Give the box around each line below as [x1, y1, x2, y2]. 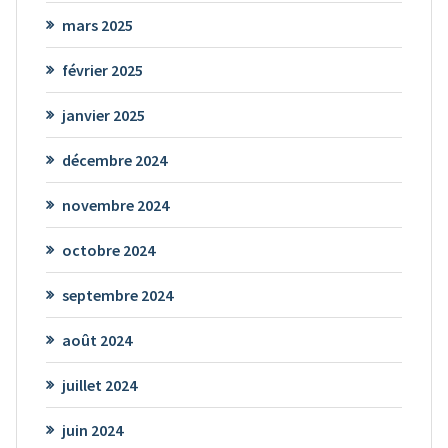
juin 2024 [61, 420, 123, 441]
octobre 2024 [61, 240, 155, 261]
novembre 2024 [61, 195, 169, 216]
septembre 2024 [61, 285, 173, 306]
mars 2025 [61, 15, 133, 36]
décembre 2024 [61, 150, 167, 171]
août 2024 [61, 330, 132, 351]
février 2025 [61, 60, 143, 81]
